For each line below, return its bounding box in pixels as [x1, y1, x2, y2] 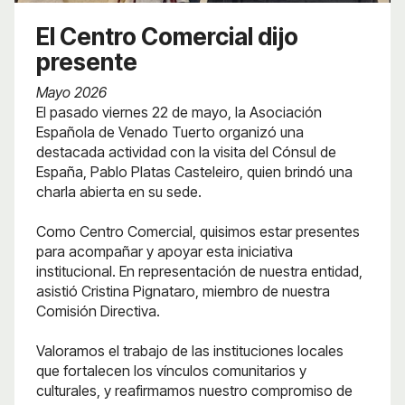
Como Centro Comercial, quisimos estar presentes [36, 221, 360, 240]
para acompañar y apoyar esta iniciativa [36, 241, 293, 260]
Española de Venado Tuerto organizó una [36, 122, 304, 141]
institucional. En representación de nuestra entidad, [36, 261, 363, 280]
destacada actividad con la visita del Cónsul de [36, 142, 336, 161]
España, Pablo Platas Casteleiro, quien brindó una [36, 162, 353, 181]
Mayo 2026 [36, 82, 107, 101]
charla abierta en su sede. [36, 182, 202, 201]
